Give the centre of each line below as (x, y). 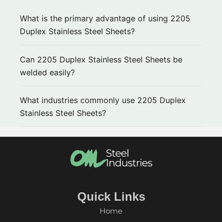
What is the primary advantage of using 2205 (105, 19)
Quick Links (111, 196)
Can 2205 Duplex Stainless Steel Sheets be (101, 59)
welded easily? (47, 72)
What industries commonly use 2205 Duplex (103, 100)
